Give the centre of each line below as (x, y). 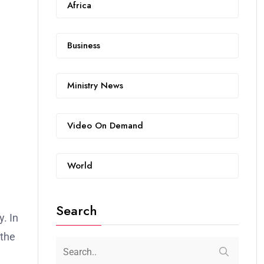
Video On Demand (105, 126)
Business (84, 45)
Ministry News (95, 85)
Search (77, 210)
